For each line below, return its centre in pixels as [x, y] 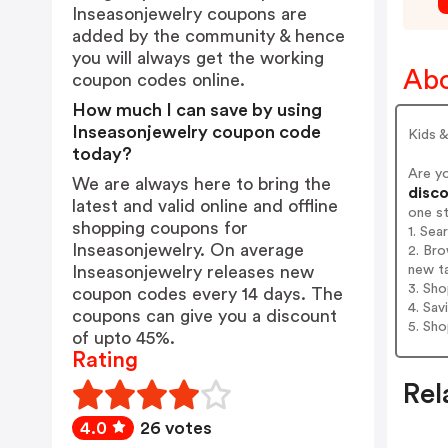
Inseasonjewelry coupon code [196, 132]
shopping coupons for [160, 228]
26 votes [176, 428]
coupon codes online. [158, 80]
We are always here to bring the [201, 184]
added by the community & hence [208, 36]
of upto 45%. [123, 338]
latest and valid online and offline [205, 206]
